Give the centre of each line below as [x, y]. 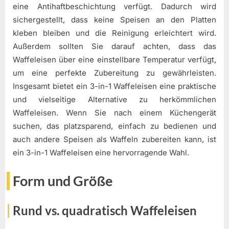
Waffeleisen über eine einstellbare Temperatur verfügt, [114, 59]
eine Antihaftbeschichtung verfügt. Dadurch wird [114, 6]
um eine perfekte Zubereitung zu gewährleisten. [114, 73]
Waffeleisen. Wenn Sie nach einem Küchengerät [114, 112]
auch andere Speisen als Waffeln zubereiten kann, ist [114, 139]
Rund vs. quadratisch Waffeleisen [105, 210]
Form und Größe [63, 181]
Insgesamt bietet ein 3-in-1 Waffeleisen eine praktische [114, 86]
